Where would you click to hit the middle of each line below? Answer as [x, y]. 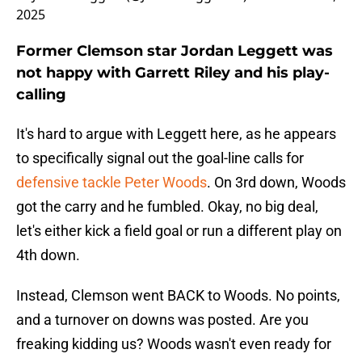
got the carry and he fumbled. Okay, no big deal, [167, 207]
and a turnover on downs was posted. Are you [162, 320]
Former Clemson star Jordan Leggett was [175, 51]
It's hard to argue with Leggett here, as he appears [176, 134]
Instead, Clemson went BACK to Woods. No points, [178, 296]
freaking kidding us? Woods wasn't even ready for [174, 344]
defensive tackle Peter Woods [112, 183]
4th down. [48, 255]
